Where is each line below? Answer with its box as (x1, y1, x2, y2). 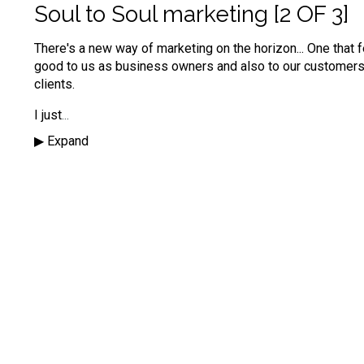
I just (34, 106, 62, 123)
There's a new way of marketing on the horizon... (34, 40, 307, 56)
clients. (34, 76, 75, 92)
